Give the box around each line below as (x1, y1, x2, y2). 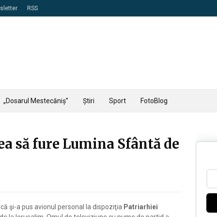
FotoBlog (140, 97, 168, 105)
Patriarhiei (124, 203, 158, 211)
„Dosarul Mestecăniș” (3, 97, 68, 105)
